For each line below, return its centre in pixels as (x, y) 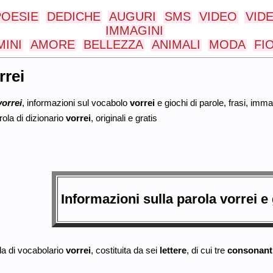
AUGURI (133, 16)
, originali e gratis (124, 118)
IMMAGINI (134, 30)
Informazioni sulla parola (140, 199)
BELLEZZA (113, 44)
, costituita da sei (125, 250)
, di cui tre (207, 250)
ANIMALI (176, 44)
